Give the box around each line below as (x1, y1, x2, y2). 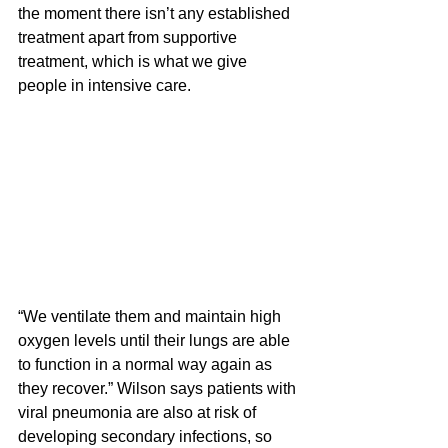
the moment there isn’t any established (18, 4, 294, 22)
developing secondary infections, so (18, 427, 276, 445)
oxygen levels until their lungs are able (18, 331, 294, 349)
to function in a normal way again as (18, 355, 276, 373)
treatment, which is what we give (18, 52, 251, 70)
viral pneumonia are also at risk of (18, 403, 260, 421)
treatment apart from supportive (18, 28, 241, 46)
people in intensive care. (18, 76, 191, 94)
